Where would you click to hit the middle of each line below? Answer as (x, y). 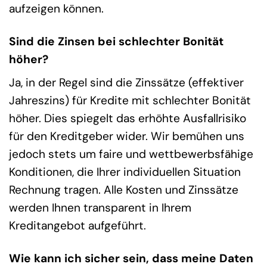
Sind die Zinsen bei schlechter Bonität (116, 41)
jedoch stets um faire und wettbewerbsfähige (131, 154)
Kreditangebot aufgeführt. (77, 226)
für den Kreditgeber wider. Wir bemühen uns (127, 136)
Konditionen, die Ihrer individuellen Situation (125, 172)
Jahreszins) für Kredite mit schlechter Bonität (130, 101)
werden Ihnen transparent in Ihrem (100, 208)
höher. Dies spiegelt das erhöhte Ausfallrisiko (128, 119)
